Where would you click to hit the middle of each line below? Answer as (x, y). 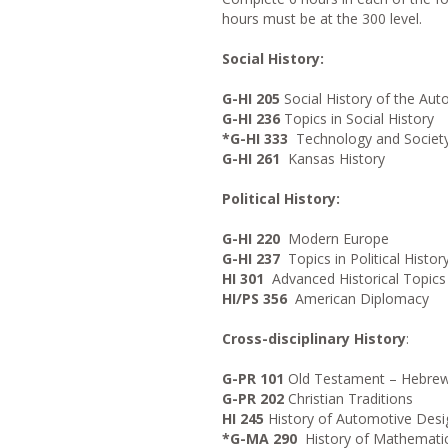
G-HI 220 (251, 238)
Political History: (281, 198)
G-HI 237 (251, 258)
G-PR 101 (255, 378)
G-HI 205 (253, 98)
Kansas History (332, 158)
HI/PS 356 (254, 298)
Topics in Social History (357, 118)
